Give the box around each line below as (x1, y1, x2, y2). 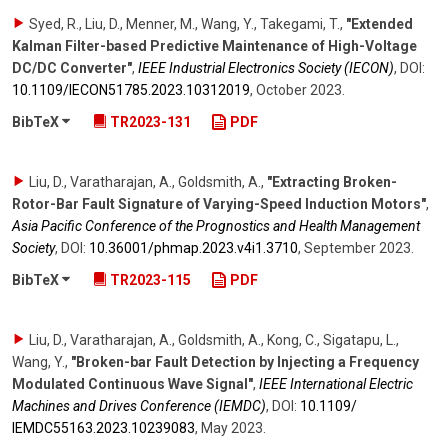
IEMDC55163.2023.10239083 (12, 419, 195, 436)
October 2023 (256, 82, 342, 99)
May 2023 (201, 419, 263, 436)
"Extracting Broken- (267, 174, 397, 191)
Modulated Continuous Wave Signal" (12, 375, 253, 392)
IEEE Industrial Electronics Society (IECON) (138, 60, 394, 77)
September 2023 (304, 240, 411, 257)
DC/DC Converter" (12, 60, 132, 77)
